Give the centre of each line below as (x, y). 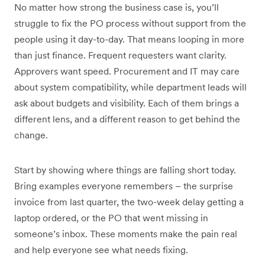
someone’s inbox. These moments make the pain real (126, 234)
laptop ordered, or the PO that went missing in (111, 218)
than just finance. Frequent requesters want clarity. (120, 55)
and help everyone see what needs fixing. (101, 250)
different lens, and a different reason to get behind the (127, 119)
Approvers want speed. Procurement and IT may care (127, 71)
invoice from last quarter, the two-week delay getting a (129, 202)
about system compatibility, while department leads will (130, 87)
